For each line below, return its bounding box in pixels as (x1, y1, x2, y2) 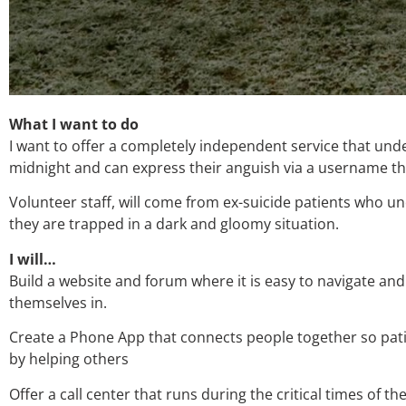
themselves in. (9, 292, 107, 313)
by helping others (9, 349, 129, 370)
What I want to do (9, 114, 139, 135)
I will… (9, 248, 56, 269)
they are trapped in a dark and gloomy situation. (9, 214, 339, 235)
